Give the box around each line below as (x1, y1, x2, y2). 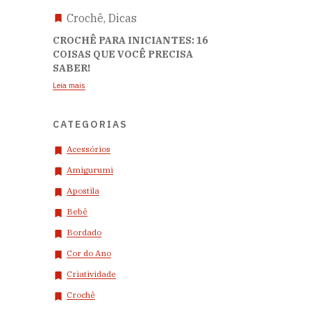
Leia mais (53, 81, 85, 90)
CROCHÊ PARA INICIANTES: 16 (53, 34, 208, 47)
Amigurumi (67, 165, 113, 175)
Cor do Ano (67, 248, 111, 258)
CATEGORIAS (53, 118, 128, 131)
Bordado (67, 227, 101, 237)
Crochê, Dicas (67, 11, 137, 25)
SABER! (53, 62, 90, 74)
